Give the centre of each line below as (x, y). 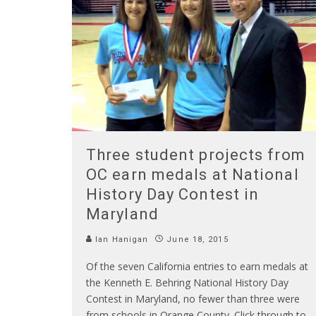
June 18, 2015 (197, 239)
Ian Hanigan (121, 239)
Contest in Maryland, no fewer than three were (193, 298)
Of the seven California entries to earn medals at (197, 266)
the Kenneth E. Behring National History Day (187, 282)
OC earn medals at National (193, 174)
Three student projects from (196, 154)
